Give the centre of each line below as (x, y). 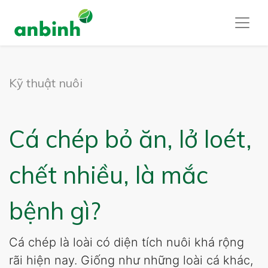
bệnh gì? (55, 211)
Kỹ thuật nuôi (46, 83)
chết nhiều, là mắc (109, 175)
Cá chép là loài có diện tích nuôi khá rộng (127, 242)
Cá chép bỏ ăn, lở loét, (130, 139)
